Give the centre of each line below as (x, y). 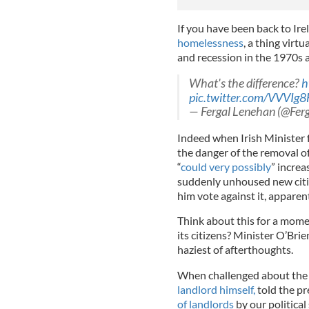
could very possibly (226, 166)
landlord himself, (216, 289)
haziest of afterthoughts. (236, 249)
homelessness (210, 42)
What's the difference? (245, 83)
